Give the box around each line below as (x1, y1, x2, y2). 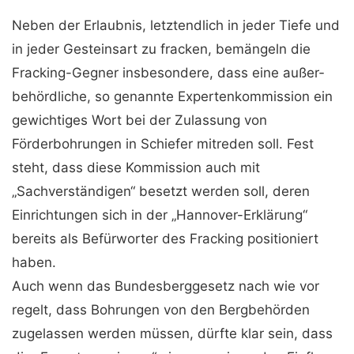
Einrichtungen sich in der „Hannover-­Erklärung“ (12, 207, 307, 223)
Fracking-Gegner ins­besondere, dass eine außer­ (12, 65, 324, 81)
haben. (12, 254, 56, 270)
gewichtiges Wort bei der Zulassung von (12, 112, 267, 128)
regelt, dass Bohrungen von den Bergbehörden (12, 302, 310, 318)
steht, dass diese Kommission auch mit (12, 160, 260, 175)
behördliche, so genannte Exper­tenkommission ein (12, 88, 333, 104)
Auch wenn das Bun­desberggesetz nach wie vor (12, 278, 319, 294)
